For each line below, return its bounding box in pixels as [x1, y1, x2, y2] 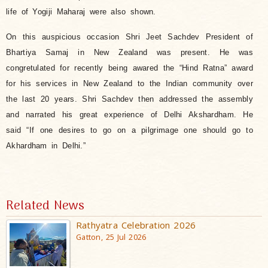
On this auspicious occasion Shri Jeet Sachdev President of [6, 32, 253, 41]
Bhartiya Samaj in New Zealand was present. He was [6, 48, 253, 57]
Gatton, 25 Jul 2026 [76, 232, 147, 242]
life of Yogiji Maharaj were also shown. [6, 7, 156, 16]
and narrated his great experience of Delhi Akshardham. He [6, 110, 253, 119]
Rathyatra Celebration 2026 [76, 219, 196, 231]
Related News [6, 196, 85, 216]
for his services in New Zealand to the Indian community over [6, 79, 253, 88]
